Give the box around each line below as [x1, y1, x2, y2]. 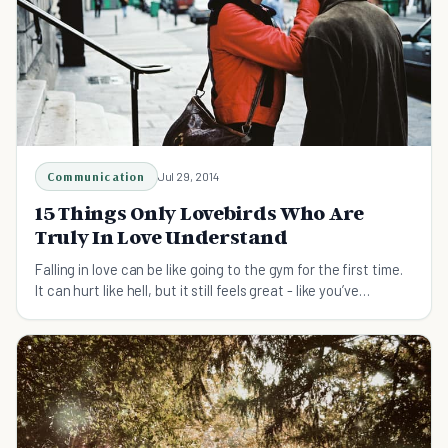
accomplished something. [35, 301, 195, 320]
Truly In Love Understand [35, 224, 288, 249]
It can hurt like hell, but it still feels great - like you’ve [35, 280, 359, 299]
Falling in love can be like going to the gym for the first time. [35, 259, 403, 278]
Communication [47, 168, 146, 184]
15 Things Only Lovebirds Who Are [35, 200, 365, 225]
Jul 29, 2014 [157, 168, 219, 183]
